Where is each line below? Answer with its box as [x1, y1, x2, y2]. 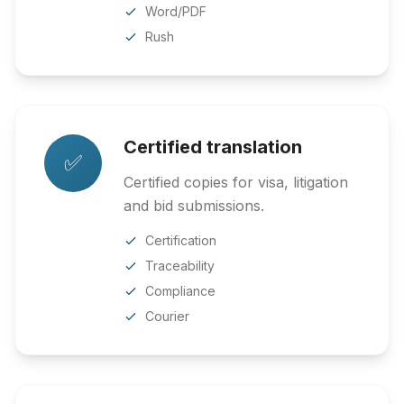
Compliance [145, 283, 216, 298]
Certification [145, 233, 216, 248]
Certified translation [124, 136, 302, 158]
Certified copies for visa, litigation [124, 173, 348, 191]
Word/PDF [145, 4, 207, 19]
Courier [145, 308, 189, 324]
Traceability [145, 258, 215, 273]
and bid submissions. [124, 197, 264, 215]
